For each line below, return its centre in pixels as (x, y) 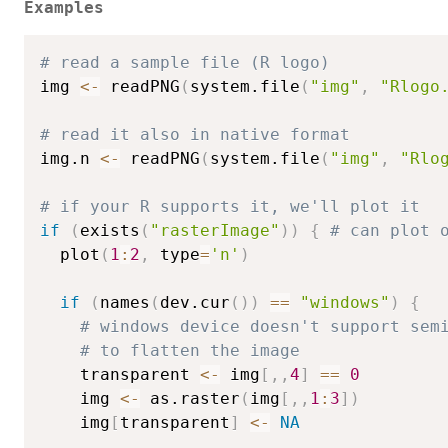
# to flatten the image (190, 350)
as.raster (190, 398)
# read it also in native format (195, 134)
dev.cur (195, 302)
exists (110, 230)
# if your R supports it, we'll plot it (230, 206)
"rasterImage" (215, 230)
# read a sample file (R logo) (185, 62)
